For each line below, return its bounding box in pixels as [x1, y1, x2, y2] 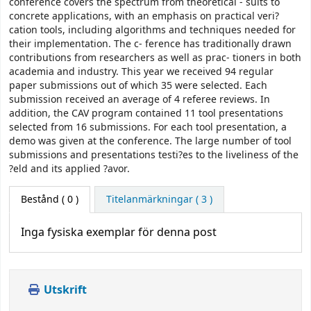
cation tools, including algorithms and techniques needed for [9, 22, 296, 37]
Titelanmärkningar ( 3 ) [106, 192, 212, 208]
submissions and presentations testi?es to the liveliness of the [9, 147, 299, 162]
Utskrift [41, 282, 87, 299]
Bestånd [21, 192, 59, 208]
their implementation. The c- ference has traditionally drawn [9, 36, 292, 51]
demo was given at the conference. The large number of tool [9, 133, 292, 149]
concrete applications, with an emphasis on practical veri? [9, 8, 279, 24]
